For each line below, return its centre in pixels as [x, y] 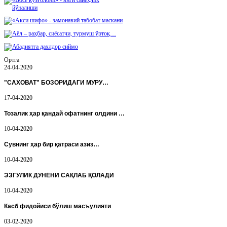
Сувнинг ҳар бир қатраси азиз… [52, 145]
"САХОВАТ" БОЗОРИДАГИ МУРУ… [56, 83]
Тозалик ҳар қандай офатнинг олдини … [64, 114]
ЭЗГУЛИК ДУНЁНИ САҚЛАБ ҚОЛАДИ [59, 176]
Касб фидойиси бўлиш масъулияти [58, 206]
